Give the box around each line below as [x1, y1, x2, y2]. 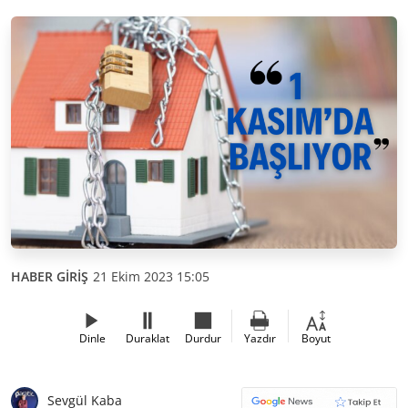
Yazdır [243, 330, 276, 346]
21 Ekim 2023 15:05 [93, 267, 209, 285]
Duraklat [126, 330, 169, 346]
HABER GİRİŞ [11, 267, 88, 285]
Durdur [185, 330, 221, 346]
